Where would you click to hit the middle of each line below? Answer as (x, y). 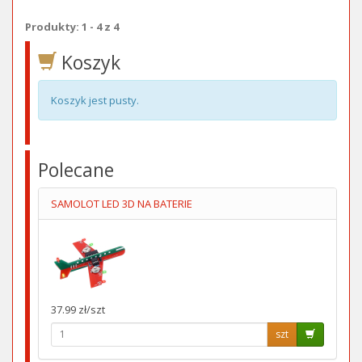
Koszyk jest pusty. (95, 100)
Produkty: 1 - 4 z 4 (72, 27)
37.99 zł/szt (78, 309)
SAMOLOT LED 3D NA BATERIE (122, 203)
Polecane (76, 169)
